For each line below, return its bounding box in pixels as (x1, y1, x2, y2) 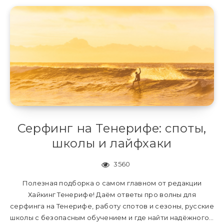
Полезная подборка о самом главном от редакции (22, 179, 202, 187)
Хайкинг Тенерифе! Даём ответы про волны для (28, 190, 196, 199)
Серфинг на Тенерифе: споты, (17, 121, 207, 136)
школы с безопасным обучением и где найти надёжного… (10, 213, 214, 222)
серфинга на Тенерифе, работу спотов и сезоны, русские (10, 202, 214, 210)
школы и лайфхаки (52, 136, 172, 151)
